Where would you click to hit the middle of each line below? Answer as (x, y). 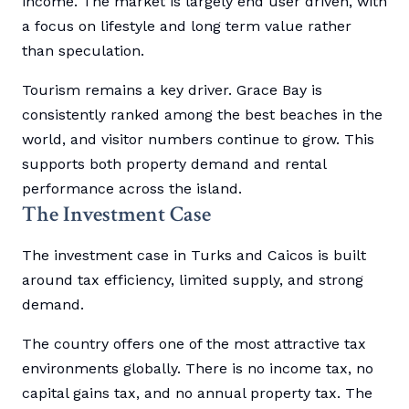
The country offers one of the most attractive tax (194, 344)
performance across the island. (132, 189)
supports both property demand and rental (174, 164)
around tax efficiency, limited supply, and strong (193, 280)
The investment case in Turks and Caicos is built (194, 256)
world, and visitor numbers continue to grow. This (198, 140)
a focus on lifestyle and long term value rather (187, 26)
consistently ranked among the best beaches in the (202, 115)
